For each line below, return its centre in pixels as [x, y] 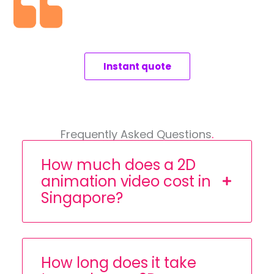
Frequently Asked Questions [136, 135]
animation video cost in [126, 182]
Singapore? [82, 198]
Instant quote [137, 67]
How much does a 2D [118, 165]
